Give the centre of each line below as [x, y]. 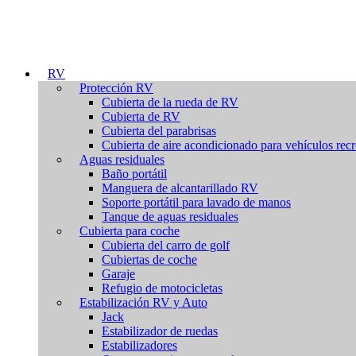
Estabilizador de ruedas [160, 331]
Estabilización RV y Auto [143, 302]
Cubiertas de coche [149, 259]
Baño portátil [134, 174]
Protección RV [116, 88]
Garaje [118, 274]
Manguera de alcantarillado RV [180, 188]
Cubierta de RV [141, 116]
